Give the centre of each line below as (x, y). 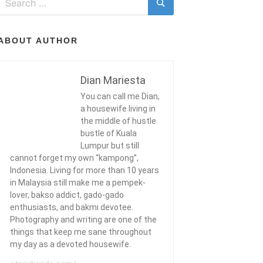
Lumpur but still (110, 145)
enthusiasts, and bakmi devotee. (72, 207)
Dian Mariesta (113, 80)
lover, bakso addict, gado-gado (67, 195)
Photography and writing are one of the (83, 219)
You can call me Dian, (120, 96)
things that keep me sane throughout (81, 232)
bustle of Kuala (109, 133)
